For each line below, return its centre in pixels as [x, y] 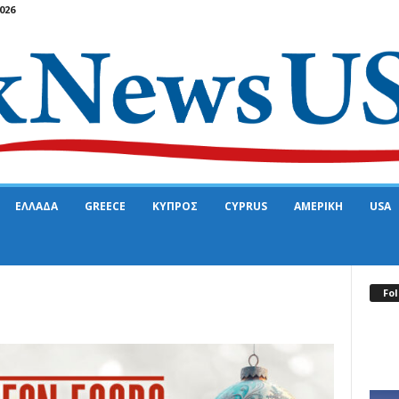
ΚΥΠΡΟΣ [175, 207]
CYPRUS [245, 207]
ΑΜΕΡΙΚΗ [318, 207]
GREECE [105, 207]
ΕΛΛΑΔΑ [36, 207]
